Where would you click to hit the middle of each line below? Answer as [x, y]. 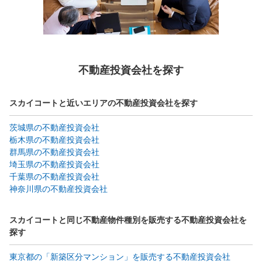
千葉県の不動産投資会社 [54, 176]
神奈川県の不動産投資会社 [58, 189]
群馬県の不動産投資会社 [54, 152]
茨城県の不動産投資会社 [54, 127]
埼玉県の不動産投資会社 [54, 164]
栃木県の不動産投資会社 [54, 139]
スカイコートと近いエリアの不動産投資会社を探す [104, 103]
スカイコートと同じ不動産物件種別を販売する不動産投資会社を [128, 220]
